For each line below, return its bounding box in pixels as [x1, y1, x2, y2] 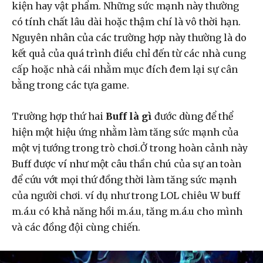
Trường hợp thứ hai [12, 110, 106, 122]
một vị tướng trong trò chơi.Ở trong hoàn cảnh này [12, 142, 248, 154]
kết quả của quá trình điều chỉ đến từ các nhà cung [12, 48, 246, 59]
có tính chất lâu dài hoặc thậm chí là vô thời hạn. [12, 16, 241, 28]
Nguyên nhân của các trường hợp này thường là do [12, 32, 247, 43]
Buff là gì [106, 110, 152, 122]
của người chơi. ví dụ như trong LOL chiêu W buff [12, 190, 240, 201]
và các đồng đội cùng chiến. [12, 221, 143, 233]
